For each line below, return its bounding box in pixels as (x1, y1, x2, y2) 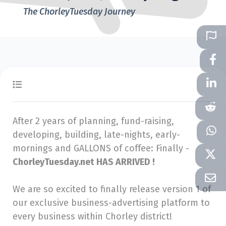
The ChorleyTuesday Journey (23, 6, 135, 17)
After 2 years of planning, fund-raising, (13, 116, 174, 127)
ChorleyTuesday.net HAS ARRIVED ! (13, 156, 155, 167)
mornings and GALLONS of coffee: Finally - (13, 143, 189, 154)
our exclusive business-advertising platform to (13, 197, 210, 208)
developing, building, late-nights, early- (13, 129, 180, 140)
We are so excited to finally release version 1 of (13, 184, 211, 195)
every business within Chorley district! (13, 211, 172, 222)
